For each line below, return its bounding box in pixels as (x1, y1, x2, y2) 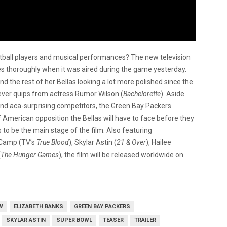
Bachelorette (123, 90, 161, 98)
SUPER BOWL (56, 217, 92, 224)
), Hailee (146, 138, 171, 147)
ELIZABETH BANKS (14, 203, 63, 210)
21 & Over (117, 138, 146, 147)
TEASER (103, 217, 124, 224)
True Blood (36, 138, 69, 147)
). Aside (161, 90, 184, 98)
